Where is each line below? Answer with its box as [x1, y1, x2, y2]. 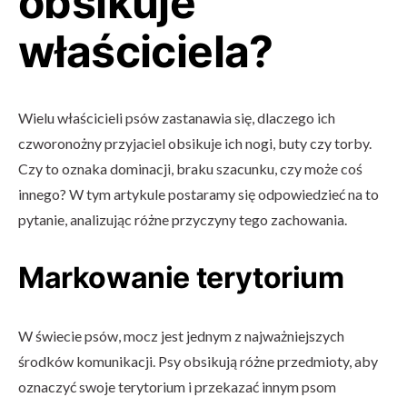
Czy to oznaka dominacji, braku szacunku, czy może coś [18, 160, 362, 177]
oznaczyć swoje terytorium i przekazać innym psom [18, 378, 336, 395]
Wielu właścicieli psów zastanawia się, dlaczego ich [18, 109, 335, 126]
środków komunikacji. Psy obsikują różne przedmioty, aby [18, 352, 378, 370]
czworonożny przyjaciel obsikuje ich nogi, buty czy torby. [18, 134, 372, 152]
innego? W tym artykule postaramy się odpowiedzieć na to [18, 185, 379, 203]
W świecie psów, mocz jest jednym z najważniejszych [18, 327, 344, 344]
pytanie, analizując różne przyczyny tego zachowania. [18, 211, 347, 228]
